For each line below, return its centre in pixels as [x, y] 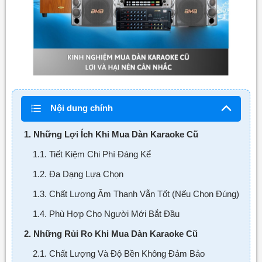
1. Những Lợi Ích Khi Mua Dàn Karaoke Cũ [111, 134]
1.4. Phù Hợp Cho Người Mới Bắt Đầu [106, 213]
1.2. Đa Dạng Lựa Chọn [78, 174]
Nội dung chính [81, 108]
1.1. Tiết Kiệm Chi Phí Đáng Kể [92, 154]
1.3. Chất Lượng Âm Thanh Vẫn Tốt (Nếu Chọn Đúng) [136, 194]
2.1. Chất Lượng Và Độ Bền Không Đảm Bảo [118, 253]
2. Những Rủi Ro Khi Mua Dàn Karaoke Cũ [111, 233]
